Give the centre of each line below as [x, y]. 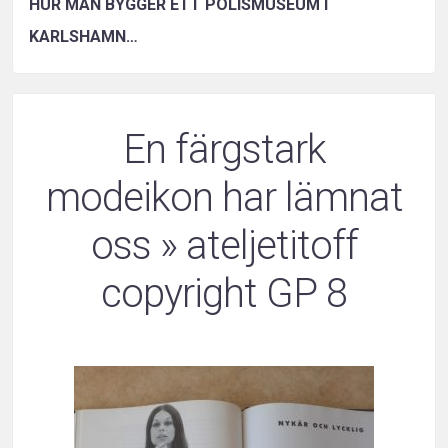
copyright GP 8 [224, 294]
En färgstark [224, 150]
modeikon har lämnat [224, 198]
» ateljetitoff [254, 246]
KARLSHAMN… [83, 37]
